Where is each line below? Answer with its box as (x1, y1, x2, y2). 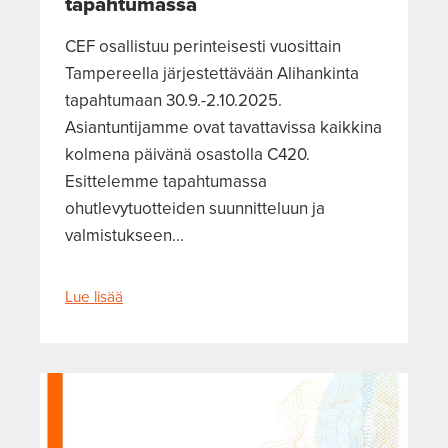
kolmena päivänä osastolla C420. (65, 142, 310, 166)
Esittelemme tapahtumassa (65, 169, 267, 193)
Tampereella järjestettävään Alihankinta (65, 61, 359, 85)
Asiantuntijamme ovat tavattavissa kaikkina (65, 115, 382, 139)
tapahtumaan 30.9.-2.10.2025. (65, 88, 282, 112)
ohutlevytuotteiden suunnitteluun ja (65, 196, 325, 220)
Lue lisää (65, 285, 123, 307)
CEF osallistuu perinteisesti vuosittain (65, 34, 341, 58)
